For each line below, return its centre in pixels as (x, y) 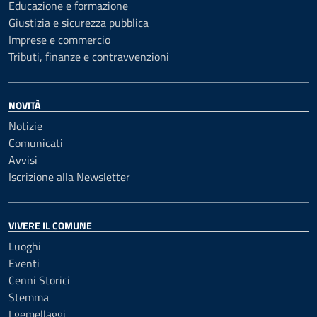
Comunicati (36, 143)
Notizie (25, 126)
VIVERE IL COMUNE (50, 225)
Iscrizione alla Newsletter (69, 177)
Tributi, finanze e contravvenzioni (89, 57)
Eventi (24, 263)
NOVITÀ (24, 105)
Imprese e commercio (59, 40)
